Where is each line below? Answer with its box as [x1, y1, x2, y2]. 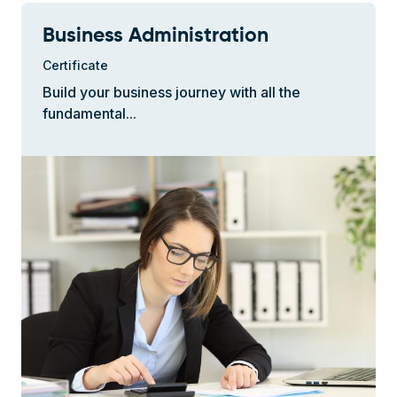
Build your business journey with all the [43, 83, 300, 101]
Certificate [43, 58, 108, 73]
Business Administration [43, 26, 269, 46]
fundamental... [43, 105, 136, 122]
